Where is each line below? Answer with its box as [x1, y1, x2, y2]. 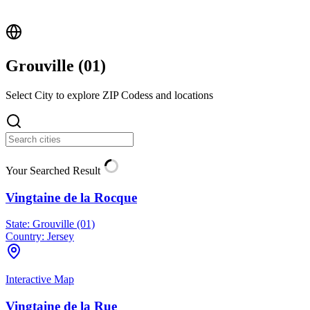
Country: [6, 230, 44, 243]
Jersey [44, 230, 74, 243]
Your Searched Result [6, 164, 103, 176]
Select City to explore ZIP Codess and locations [6, 89, 213, 101]
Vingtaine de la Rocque [6, 190, 137, 205]
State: [6, 218, 30, 230]
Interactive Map [6, 273, 74, 286]
